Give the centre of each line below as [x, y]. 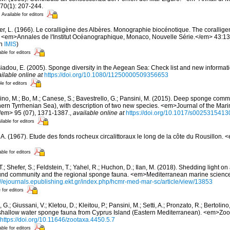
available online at [99, 113]
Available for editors [23, 14]
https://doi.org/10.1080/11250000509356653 [106, 75]
